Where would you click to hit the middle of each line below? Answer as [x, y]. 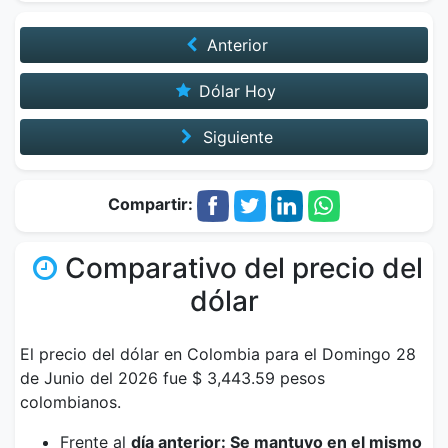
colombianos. [70, 402]
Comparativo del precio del [243, 268]
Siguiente [235, 137]
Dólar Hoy [235, 91]
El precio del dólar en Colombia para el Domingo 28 [218, 354]
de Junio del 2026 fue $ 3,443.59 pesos [172, 378]
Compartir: [152, 204]
